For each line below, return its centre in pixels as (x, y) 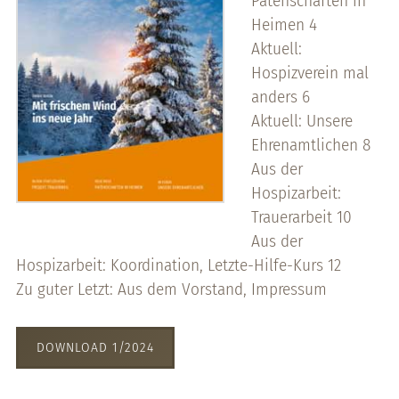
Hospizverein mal (309, 72)
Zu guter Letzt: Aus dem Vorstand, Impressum (171, 289)
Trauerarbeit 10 (301, 216)
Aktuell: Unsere (301, 120)
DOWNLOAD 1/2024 (95, 347)
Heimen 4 (284, 24)
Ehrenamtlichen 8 (310, 144)
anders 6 (280, 96)
